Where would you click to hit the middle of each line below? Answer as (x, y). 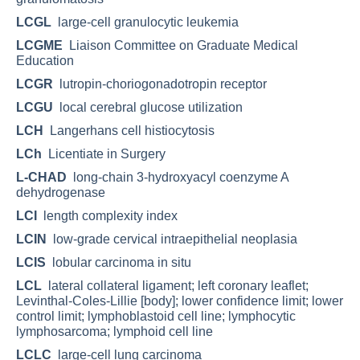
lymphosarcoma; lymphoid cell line (115, 331)
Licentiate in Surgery (104, 153)
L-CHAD (41, 177)
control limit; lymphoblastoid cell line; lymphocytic (156, 316)
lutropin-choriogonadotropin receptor (160, 84)
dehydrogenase (61, 192)
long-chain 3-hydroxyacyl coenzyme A (178, 177)
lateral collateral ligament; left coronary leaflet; (175, 285)
